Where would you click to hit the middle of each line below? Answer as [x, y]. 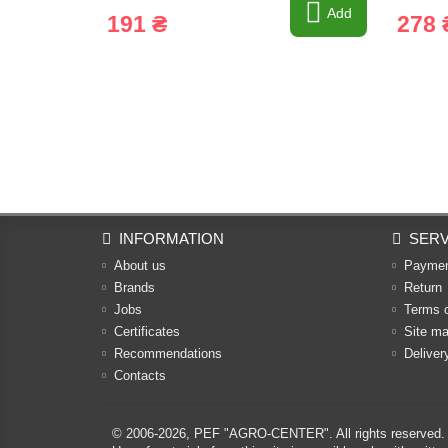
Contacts [140, 375]
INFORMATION [171, 238]
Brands [134, 287]
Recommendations [168, 353]
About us [140, 265]
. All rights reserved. [387, 433]
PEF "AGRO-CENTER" [261, 433]
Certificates [147, 331]
